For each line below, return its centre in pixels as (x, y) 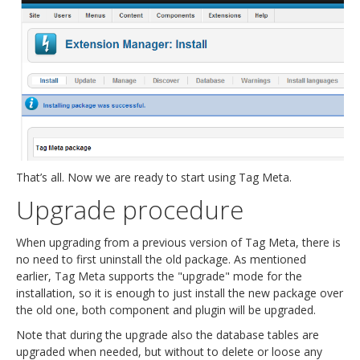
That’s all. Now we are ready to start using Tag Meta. (154, 177)
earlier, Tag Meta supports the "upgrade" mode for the (159, 276)
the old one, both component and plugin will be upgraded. (166, 309)
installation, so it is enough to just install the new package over (180, 292)
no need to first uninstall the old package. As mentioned (161, 259)
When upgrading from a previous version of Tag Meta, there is (178, 242)
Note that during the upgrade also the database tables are (168, 334)
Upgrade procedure (130, 209)
